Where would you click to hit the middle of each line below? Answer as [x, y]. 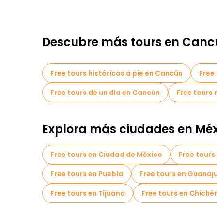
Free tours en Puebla [87, 174]
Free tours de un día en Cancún [105, 93]
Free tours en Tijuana [88, 193]
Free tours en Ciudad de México [106, 155]
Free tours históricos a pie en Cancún [116, 73]
